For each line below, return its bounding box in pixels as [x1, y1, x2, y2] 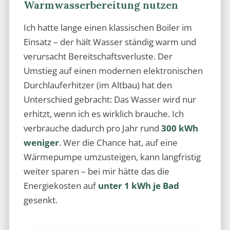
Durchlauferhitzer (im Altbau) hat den [23, 79, 172, 91]
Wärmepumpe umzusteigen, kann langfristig [23, 151, 201, 163]
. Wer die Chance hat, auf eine [59, 137, 178, 149]
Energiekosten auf [23, 180, 98, 192]
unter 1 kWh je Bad [98, 180, 179, 192]
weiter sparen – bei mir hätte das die [23, 165, 169, 178]
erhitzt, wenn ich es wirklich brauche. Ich [23, 108, 184, 120]
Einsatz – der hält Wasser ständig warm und [23, 36, 196, 48]
